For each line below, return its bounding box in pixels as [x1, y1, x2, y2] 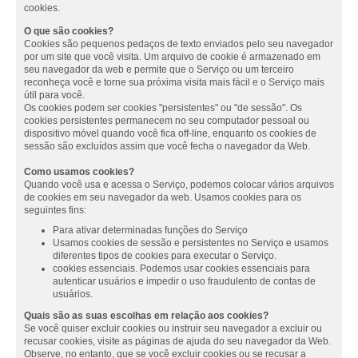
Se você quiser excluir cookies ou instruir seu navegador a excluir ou [24, 323, 322, 335]
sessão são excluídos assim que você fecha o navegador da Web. [24, 140, 310, 152]
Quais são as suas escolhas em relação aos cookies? [24, 310, 268, 322]
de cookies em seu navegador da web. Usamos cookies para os [24, 191, 301, 203]
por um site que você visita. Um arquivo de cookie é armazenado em [24, 50, 320, 62]
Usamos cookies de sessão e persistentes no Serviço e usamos [53, 237, 328, 249]
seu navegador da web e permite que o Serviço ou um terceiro [24, 63, 294, 75]
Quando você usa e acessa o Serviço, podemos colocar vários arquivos [24, 178, 334, 190]
